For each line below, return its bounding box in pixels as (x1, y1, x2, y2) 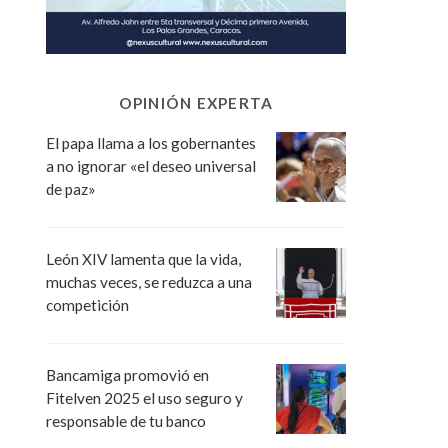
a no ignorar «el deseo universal (46, 156, 256, 175)
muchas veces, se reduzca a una (46, 272, 252, 291)
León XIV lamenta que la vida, (46, 249, 241, 268)
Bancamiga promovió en (46, 365, 209, 384)
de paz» (46, 179, 96, 198)
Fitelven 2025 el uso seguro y (46, 388, 243, 407)
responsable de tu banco (46, 411, 206, 430)
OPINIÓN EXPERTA (118, 93, 274, 112)
